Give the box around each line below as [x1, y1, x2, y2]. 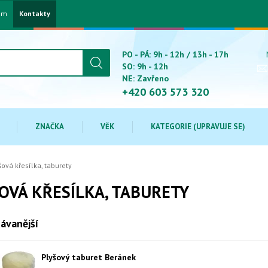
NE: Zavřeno [122, 73, 169, 84]
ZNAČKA [35, 121, 64, 132]
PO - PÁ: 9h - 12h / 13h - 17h [122, 49, 229, 60]
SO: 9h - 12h [122, 61, 168, 72]
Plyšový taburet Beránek [41, 252, 136, 263]
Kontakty [19, 9, 50, 18]
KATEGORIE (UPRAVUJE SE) [151, 121, 245, 132]
